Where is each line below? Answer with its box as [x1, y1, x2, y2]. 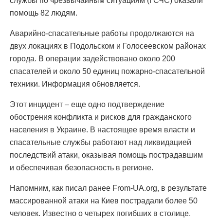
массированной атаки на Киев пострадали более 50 [10, 196, 198, 205]
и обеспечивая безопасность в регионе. [10, 163, 153, 172]
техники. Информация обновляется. [10, 79, 140, 88]
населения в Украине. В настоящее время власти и [10, 125, 195, 134]
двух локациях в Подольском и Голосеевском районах [10, 41, 206, 50]
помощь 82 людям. [10, 8, 77, 17]
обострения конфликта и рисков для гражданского [10, 112, 192, 121]
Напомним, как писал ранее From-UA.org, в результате [10, 183, 207, 192]
